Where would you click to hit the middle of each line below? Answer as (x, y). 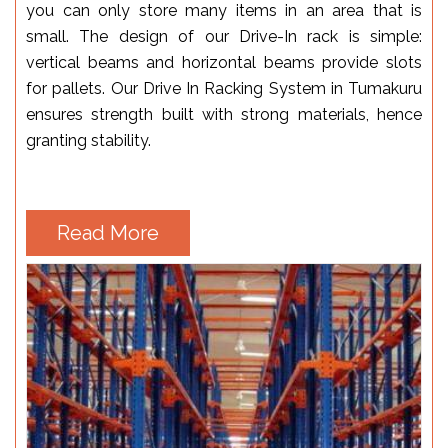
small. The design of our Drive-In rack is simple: (224, 36)
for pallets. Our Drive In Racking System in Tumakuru (224, 88)
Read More (108, 232)
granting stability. (88, 140)
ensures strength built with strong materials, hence (224, 114)
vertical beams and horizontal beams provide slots (224, 62)
